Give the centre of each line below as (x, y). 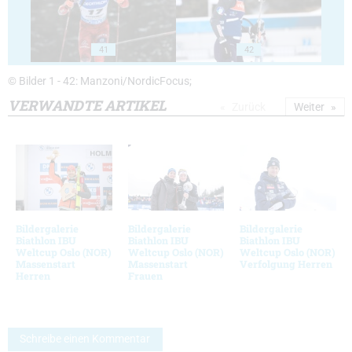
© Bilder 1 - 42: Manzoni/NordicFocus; (100, 82)
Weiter (309, 107)
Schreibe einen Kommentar (85, 339)
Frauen (145, 275)
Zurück (249, 107)
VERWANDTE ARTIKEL (87, 106)
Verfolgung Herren (286, 264)
